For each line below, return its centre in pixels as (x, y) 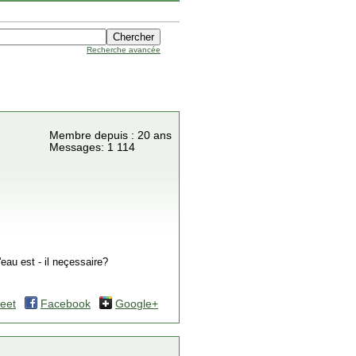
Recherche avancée (124, 50)
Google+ (137, 304)
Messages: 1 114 (92, 147)
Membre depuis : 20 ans (110, 135)
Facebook (66, 304)
